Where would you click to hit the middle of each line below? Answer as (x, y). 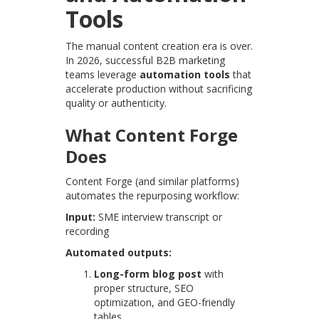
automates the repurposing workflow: (153, 196)
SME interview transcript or (159, 217)
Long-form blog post (148, 274)
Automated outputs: (119, 253)
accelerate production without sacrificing (159, 89)
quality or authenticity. (116, 103)
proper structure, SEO (144, 288)
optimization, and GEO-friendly (165, 303)
